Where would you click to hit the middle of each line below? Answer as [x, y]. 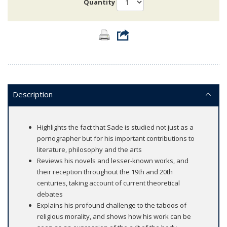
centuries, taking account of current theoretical [108, 183]
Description [33, 94]
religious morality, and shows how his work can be [114, 216]
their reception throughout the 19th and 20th [105, 172]
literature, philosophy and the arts [89, 149]
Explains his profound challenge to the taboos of [112, 205]
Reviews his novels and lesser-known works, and [113, 160]
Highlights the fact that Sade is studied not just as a [115, 127]
